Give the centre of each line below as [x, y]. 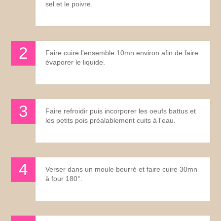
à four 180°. [64, 178]
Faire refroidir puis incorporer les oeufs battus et [121, 111]
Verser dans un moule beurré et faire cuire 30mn [122, 169]
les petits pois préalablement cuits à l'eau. [111, 120]
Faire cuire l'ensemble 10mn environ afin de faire [122, 53]
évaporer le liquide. [75, 62]
